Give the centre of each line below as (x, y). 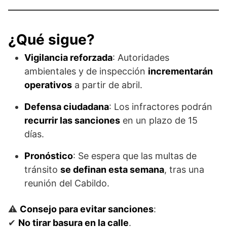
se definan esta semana (112, 170)
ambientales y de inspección (86, 71)
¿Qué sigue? (51, 40)
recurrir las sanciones (72, 121)
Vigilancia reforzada (68, 58)
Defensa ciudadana (67, 107)
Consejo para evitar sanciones (87, 209)
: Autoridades (141, 58)
